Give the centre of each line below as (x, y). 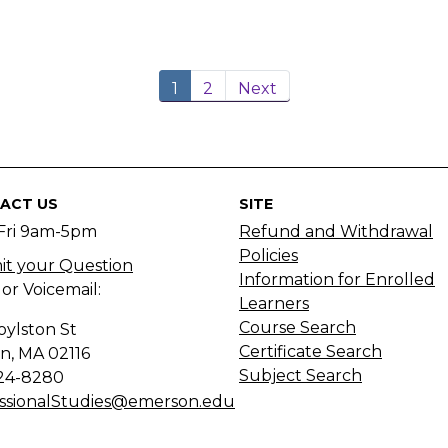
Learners (274, 304)
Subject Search (300, 376)
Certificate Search (310, 352)
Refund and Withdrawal (336, 232)
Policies (268, 256)
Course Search (297, 328)
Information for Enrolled (337, 280)
